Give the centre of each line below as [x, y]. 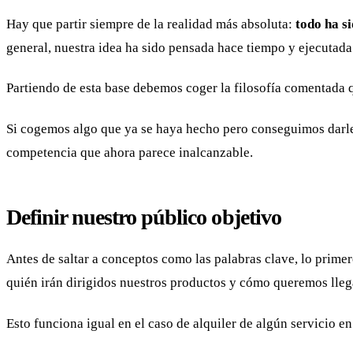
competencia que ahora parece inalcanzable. [130, 152]
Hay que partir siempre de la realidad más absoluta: [151, 24]
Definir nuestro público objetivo [144, 217]
